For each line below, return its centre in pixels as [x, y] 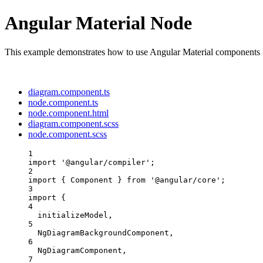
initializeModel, [75, 215]
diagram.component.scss [73, 123]
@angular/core [186, 180]
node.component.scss [68, 134]
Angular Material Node [98, 23]
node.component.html [68, 113]
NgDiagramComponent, [82, 250]
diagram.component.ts [69, 92]
